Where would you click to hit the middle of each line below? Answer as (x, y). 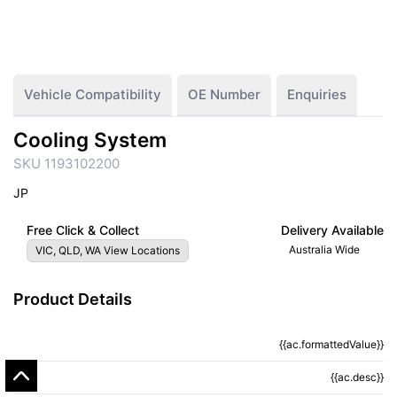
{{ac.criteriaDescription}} (68, 345)
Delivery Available (332, 230)
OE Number (224, 94)
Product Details (73, 299)
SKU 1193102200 (66, 163)
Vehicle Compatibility (93, 94)
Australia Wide (324, 249)
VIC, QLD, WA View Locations (108, 250)
